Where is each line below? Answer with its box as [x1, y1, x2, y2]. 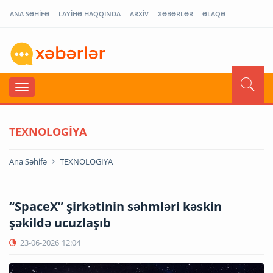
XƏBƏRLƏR [158, 9, 193, 18]
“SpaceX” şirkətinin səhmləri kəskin [9, 197, 222, 214]
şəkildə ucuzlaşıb [9, 214, 111, 231]
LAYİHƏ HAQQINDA [58, 9, 121, 18]
